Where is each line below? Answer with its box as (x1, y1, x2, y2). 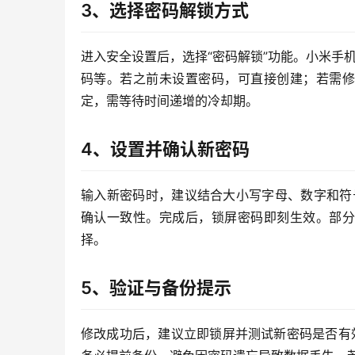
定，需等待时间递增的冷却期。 (81, 93, 258, 109)
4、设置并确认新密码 (81, 139, 250, 159)
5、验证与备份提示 (81, 277, 231, 298)
